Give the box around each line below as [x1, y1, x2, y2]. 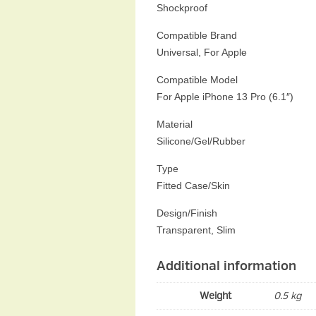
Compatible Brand [157, 29, 237, 41]
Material [157, 118, 193, 130]
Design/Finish [157, 207, 217, 219]
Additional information [157, 257, 296, 274]
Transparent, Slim [157, 224, 236, 236]
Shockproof [157, 1, 207, 13]
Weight [199, 289, 231, 302]
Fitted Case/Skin [157, 179, 230, 191]
